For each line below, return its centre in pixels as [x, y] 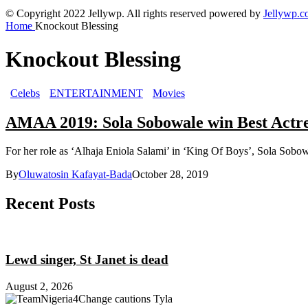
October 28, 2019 [170, 175]
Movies [169, 93]
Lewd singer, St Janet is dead [87, 260]
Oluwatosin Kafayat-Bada [75, 175]
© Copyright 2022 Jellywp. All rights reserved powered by [134, 13]
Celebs [25, 93]
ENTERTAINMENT [96, 93]
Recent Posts [50, 204]
